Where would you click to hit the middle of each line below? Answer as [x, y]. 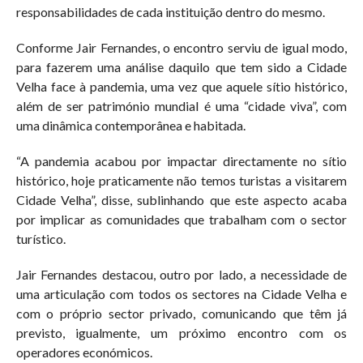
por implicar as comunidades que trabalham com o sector [181, 219]
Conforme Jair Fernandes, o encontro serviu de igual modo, [181, 47]
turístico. [41, 239]
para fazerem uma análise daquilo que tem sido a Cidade [181, 67]
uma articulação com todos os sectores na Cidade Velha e [181, 294]
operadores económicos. [84, 352]
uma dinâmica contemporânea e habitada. [130, 125]
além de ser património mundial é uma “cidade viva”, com [181, 106]
